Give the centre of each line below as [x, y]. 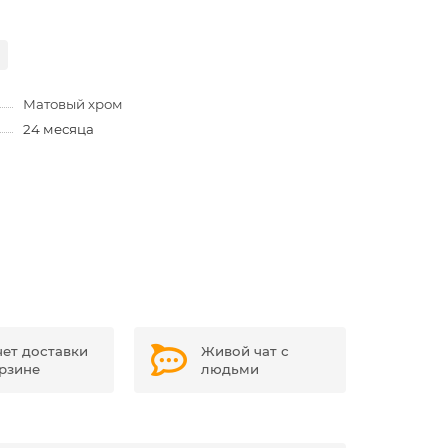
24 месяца [58, 129]
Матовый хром [72, 104]
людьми [230, 368]
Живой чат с [245, 350]
